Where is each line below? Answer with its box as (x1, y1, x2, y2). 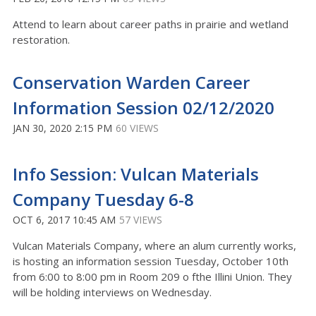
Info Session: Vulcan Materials (13, 162, 259, 186)
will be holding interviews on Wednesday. (13, 284, 212, 299)
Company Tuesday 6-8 (13, 187, 194, 211)
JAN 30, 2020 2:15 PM (13, 121, 112, 135)
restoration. (13, 32, 70, 47)
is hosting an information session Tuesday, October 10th (13, 253, 288, 268)
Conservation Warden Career (13, 70, 250, 94)
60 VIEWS (116, 121, 159, 135)
